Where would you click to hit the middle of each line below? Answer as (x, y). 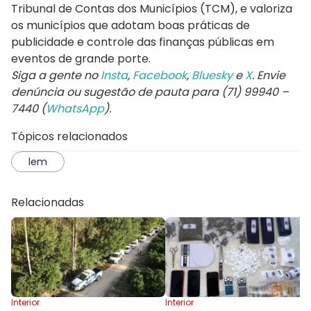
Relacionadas (48, 202)
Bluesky (212, 75)
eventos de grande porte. (81, 58)
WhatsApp (75, 108)
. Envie (269, 75)
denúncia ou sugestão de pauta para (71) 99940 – (150, 92)
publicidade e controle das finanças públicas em (143, 42)
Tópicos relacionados (69, 136)
